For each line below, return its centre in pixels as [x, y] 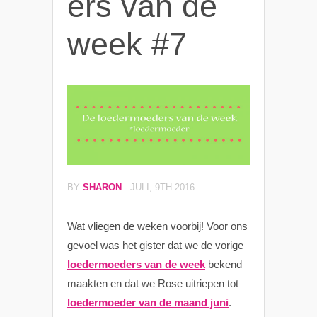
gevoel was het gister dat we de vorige [155, 245]
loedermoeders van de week [136, 264]
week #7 [127, 44]
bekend [224, 264]
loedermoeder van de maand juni [148, 302]
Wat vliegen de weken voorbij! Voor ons [157, 226]
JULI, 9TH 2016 [162, 187]
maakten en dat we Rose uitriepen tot [153, 283]
